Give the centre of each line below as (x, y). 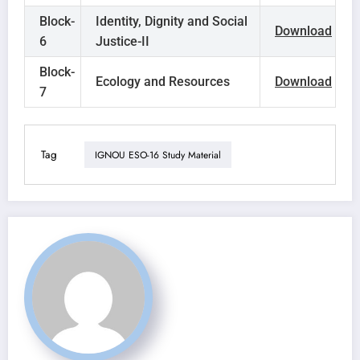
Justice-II (123, 42)
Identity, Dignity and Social (172, 22)
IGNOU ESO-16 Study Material (158, 155)
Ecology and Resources (163, 82)
